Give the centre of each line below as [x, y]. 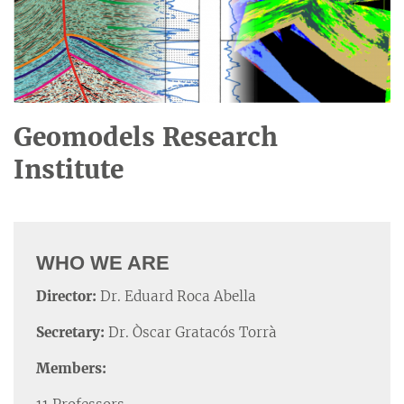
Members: [71, 368]
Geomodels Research [146, 138]
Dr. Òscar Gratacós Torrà [193, 332]
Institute [69, 170]
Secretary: [72, 332]
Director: [68, 296]
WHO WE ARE [103, 263]
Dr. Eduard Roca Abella [178, 296]
